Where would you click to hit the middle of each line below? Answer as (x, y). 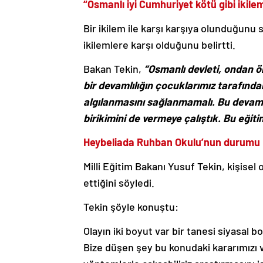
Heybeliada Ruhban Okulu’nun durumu (172, 142)
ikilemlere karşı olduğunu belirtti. (159, 44)
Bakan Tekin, (112, 68)
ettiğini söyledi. (119, 182)
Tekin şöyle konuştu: (131, 206)
